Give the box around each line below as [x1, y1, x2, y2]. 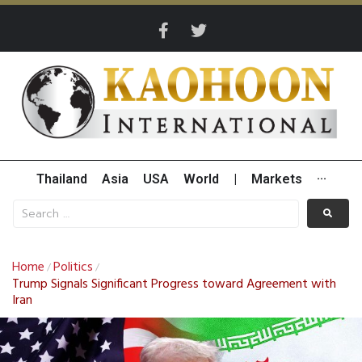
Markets [250, 171, 302, 187]
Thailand [36, 171, 87, 187]
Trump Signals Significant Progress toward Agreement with [12, 274, 336, 296]
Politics [53, 257, 93, 279]
